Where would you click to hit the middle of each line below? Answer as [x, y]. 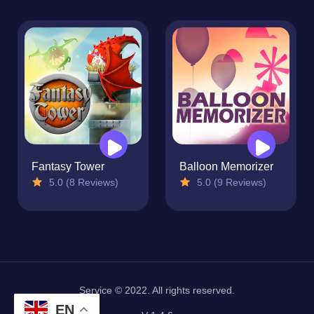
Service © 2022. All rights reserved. [157, 291]
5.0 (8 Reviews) [82, 183]
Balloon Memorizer [226, 167]
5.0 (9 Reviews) [230, 183]
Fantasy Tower [68, 167]
